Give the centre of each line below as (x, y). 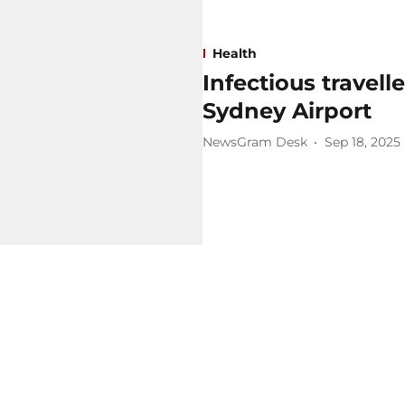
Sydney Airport (287, 110)
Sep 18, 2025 (363, 142)
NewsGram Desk (255, 142)
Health (235, 53)
